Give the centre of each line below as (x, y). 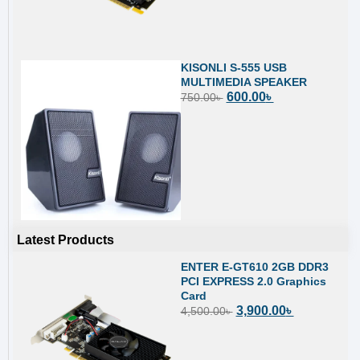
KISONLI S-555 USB (233, 68)
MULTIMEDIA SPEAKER (243, 82)
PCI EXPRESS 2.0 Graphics (253, 281)
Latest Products (65, 239)
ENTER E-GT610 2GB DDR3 (254, 266)
